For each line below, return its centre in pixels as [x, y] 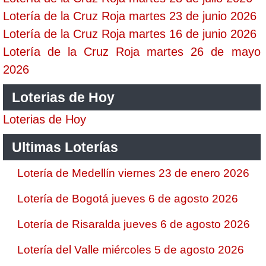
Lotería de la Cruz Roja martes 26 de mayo [132, 52]
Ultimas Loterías [65, 147]
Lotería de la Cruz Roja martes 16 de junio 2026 [130, 34]
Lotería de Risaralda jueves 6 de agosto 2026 [134, 224]
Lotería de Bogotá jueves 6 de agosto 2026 [128, 199]
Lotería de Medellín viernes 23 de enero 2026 [133, 173]
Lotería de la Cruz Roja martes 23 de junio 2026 [130, 16]
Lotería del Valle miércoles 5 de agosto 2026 [131, 250]
